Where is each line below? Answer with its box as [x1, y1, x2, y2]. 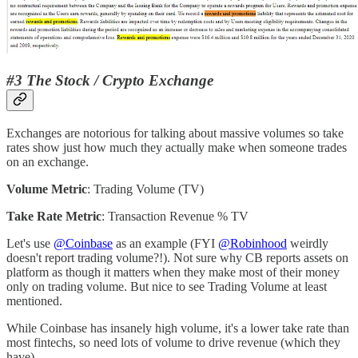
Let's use [6, 236, 54, 250]
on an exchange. [6, 154, 89, 169]
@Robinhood [218, 236, 287, 250]
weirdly [287, 236, 328, 250]
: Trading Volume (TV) [87, 181, 204, 196]
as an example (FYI [113, 236, 218, 250]
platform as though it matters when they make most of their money [6, 265, 340, 279]
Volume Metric [6, 181, 87, 196]
